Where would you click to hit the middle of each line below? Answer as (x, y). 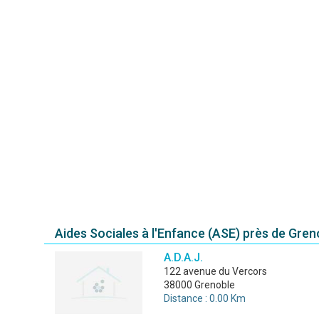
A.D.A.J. (183, 257)
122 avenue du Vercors (218, 271)
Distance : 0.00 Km (204, 298)
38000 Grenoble (199, 285)
